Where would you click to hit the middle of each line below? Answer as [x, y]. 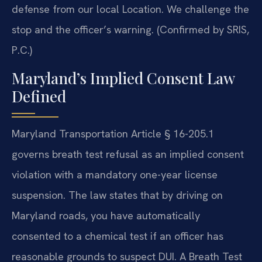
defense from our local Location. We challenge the [130, 9]
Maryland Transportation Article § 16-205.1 [113, 133]
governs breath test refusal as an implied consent [128, 154]
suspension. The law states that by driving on [117, 195]
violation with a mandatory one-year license [115, 174]
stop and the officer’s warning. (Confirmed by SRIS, [130, 30]
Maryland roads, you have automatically [106, 215]
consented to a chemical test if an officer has [118, 236]
